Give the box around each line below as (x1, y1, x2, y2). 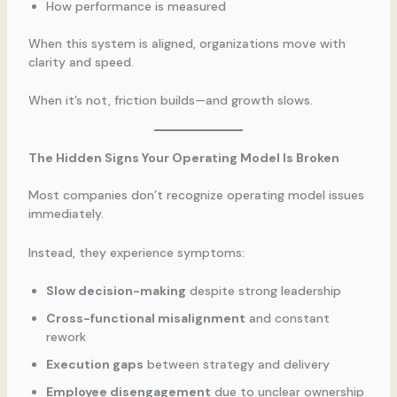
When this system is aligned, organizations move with (27, 35, 346, 51)
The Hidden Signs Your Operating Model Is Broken (27, 150, 339, 167)
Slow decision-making (45, 283, 186, 300)
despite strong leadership (185, 283, 341, 300)
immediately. (27, 206, 104, 222)
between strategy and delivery (143, 356, 330, 373)
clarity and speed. (27, 53, 134, 70)
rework (45, 329, 86, 346)
